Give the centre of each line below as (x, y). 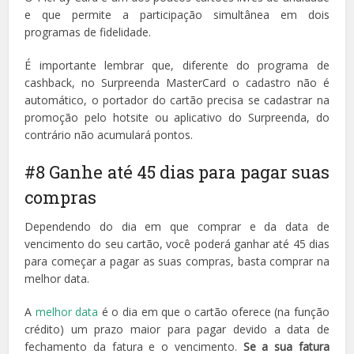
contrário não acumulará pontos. (109, 134)
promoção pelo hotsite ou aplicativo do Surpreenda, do (177, 117)
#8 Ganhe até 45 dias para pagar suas (177, 171)
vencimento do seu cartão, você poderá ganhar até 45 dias (177, 243)
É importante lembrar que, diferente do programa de (177, 65)
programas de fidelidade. (88, 32)
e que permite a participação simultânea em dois (177, 14)
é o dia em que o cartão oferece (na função (214, 311)
